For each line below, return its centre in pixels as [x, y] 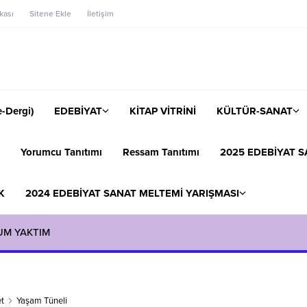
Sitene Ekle [50, 14]
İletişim [100, 14]
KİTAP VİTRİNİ [163, 111]
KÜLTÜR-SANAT [255, 111]
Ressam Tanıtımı [161, 152]
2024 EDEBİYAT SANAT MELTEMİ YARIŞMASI [132, 193]
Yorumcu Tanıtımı [61, 152]
